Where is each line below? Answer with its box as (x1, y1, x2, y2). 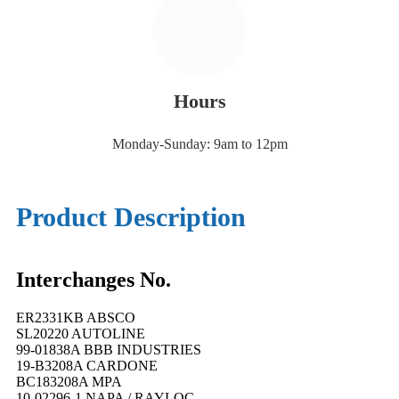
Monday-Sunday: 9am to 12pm (111, 136, 288, 152)
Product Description (16, 202, 246, 232)
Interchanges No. (16, 268, 171, 292)
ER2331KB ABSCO (16, 309, 135, 325)
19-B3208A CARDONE (16, 357, 158, 373)
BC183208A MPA (16, 373, 122, 389)
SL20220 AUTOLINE (16, 325, 145, 341)
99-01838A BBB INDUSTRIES (16, 341, 201, 357)
